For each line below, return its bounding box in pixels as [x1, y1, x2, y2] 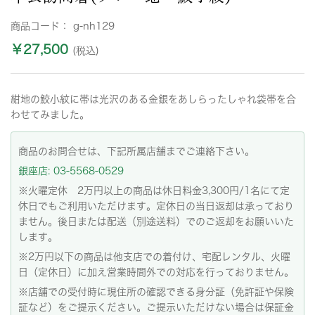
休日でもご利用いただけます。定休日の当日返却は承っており [18, 201, 294, 211]
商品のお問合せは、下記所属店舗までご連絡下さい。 [18, 146, 255, 156]
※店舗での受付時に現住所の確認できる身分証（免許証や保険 [18, 287, 294, 297]
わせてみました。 [11, 110, 89, 120]
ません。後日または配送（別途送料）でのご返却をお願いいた [18, 217, 294, 226]
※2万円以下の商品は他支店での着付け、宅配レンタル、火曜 [18, 252, 290, 262]
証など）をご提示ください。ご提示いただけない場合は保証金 [18, 302, 294, 312]
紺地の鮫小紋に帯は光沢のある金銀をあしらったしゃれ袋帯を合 [11, 94, 296, 104]
